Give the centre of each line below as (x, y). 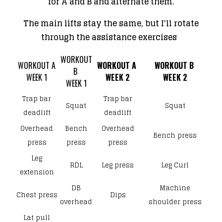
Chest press (37, 195)
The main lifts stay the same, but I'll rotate (111, 23)
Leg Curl (175, 165)
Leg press (118, 165)
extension (37, 172)
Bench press (175, 135)
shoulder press (175, 202)
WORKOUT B (175, 65)
